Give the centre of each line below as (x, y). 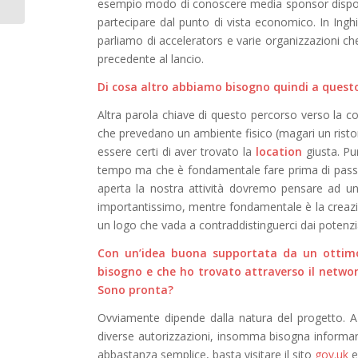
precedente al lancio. (151, 58)
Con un (118, 253)
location (278, 151)
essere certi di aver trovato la (177, 151)
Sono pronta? (135, 289)
